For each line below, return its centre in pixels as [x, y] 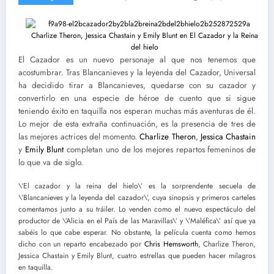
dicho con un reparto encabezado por [81, 244]
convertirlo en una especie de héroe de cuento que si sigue [137, 98]
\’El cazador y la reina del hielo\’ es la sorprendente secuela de [137, 186]
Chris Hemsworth [171, 244]
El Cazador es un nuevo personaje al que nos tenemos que [137, 59]
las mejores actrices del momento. [79, 136]
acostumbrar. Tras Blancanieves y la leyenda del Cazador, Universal [137, 72]
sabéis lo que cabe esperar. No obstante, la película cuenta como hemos [137, 232]
